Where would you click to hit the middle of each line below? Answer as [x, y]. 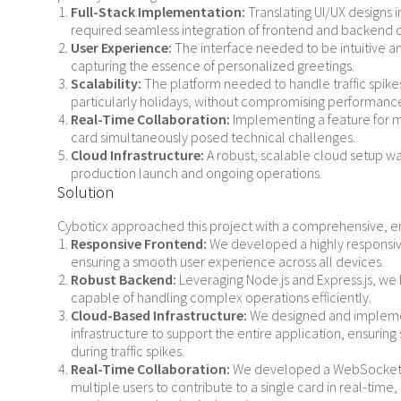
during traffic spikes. [128, 351]
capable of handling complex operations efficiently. [221, 297]
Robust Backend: [124, 279]
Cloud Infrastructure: [137, 155]
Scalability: [106, 83]
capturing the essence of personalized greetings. [213, 65]
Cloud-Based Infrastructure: [159, 315]
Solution [85, 192]
